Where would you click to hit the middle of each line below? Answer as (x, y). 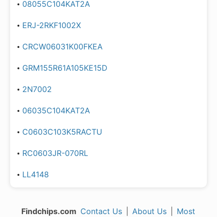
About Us (150, 211)
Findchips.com (49, 211)
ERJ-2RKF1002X (52, 25)
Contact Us (101, 211)
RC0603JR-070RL (55, 153)
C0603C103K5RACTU (62, 132)
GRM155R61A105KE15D (65, 68)
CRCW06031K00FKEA (62, 46)
